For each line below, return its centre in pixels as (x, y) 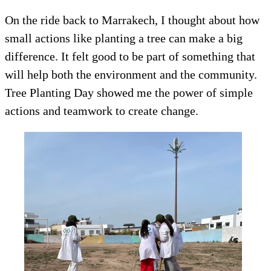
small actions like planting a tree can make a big (124, 38)
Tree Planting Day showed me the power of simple (129, 92)
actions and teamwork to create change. (102, 110)
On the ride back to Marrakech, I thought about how (132, 20)
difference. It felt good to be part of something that (130, 56)
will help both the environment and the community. (131, 74)
